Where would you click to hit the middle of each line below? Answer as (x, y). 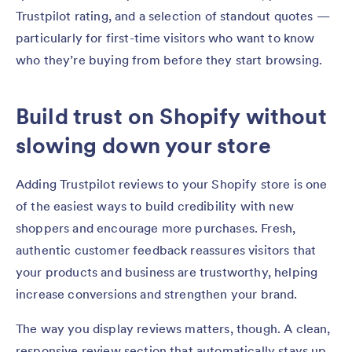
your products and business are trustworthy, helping (167, 271)
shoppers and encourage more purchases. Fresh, (156, 227)
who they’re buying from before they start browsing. (169, 59)
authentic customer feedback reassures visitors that (166, 249)
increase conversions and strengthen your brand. (157, 293)
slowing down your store (143, 145)
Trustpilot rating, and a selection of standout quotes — (173, 15)
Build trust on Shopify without (171, 116)
